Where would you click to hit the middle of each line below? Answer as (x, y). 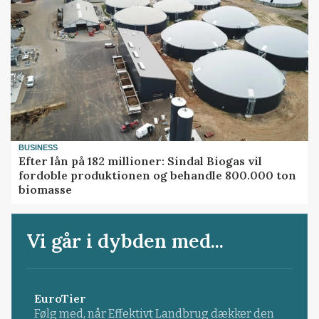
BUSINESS (38, 148)
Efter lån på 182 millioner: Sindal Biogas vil (141, 161)
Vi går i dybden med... (125, 240)
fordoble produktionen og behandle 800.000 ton (158, 175)
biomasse (46, 189)
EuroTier (60, 299)
